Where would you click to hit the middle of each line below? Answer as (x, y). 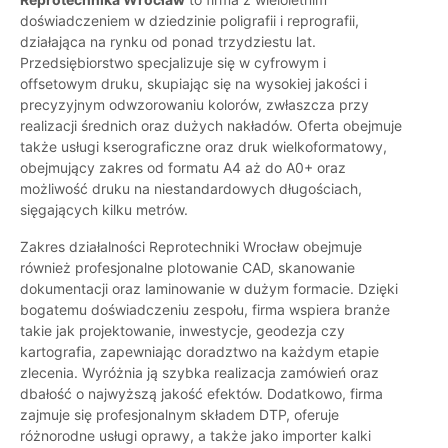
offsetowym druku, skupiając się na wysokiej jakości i (193, 84)
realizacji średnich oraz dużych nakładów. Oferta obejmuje (211, 126)
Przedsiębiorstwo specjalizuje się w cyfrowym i (173, 63)
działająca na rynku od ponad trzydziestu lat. (168, 42)
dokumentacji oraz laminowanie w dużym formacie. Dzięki (209, 289)
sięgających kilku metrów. (104, 210)
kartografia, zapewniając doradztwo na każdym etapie (199, 352)
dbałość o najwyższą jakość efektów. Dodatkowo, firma (201, 394)
